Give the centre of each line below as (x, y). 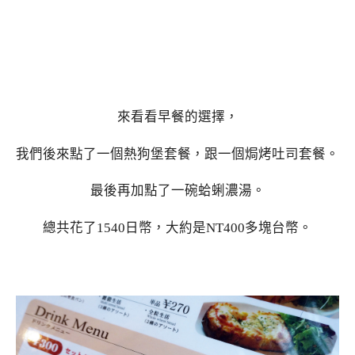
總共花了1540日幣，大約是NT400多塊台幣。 (177, 228)
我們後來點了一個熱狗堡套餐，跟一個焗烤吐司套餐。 (177, 154)
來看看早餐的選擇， (177, 116)
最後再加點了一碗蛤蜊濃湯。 (177, 191)
